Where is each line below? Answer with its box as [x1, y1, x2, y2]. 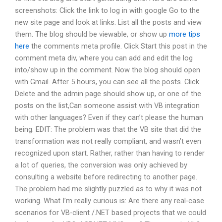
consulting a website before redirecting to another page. [15, 172, 197, 182]
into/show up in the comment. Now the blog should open [15, 65, 200, 75]
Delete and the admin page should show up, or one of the [15, 89, 201, 99]
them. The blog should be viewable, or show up [15, 30, 169, 39]
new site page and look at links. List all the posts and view [15, 18, 202, 27]
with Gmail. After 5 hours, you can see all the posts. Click [15, 77, 199, 87]
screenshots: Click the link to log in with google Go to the [15, 6, 200, 15]
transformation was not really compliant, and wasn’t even [15, 137, 201, 146]
